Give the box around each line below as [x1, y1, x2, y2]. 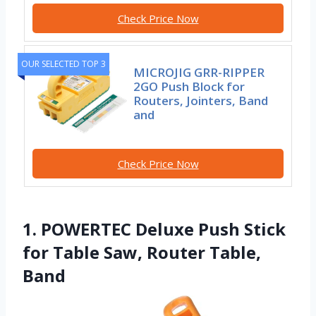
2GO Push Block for [133, 78, 245, 95]
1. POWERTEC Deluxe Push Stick [23, 217, 286, 241]
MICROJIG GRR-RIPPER [133, 63, 265, 80]
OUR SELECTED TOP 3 [21, 58, 106, 71]
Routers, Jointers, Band [133, 92, 269, 109]
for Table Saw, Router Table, [23, 241, 261, 265]
